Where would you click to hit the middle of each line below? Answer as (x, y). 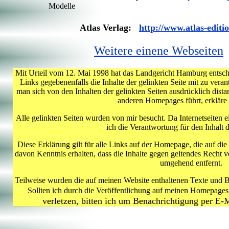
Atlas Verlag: (109, 28)
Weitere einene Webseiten (159, 51)
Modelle (62, 6)
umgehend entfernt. (191, 163)
